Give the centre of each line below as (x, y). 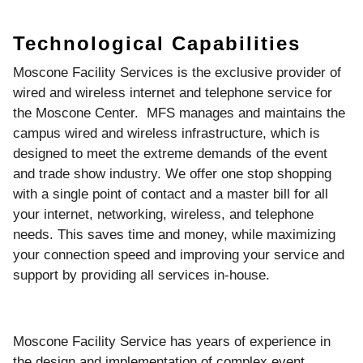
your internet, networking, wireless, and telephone (163, 214)
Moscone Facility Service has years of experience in (172, 341)
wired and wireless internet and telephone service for (173, 92)
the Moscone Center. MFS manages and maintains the (179, 113)
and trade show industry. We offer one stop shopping (172, 173)
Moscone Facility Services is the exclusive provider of (177, 72)
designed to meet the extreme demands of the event (170, 153)
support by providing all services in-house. (141, 275)
